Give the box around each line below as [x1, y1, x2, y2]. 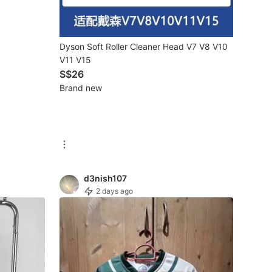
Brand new [59, 82, 102, 93]
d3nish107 [84, 172, 127, 183]
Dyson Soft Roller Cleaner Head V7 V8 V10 [59, 41, 228, 52]
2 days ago [96, 186, 133, 195]
